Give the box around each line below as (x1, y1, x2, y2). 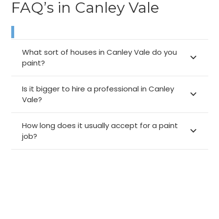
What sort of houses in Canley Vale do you (22, 46, 177, 57)
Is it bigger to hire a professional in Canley (22, 83, 174, 94)
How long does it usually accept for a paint (22, 120, 178, 131)
